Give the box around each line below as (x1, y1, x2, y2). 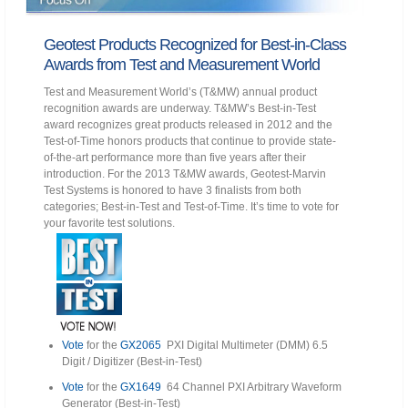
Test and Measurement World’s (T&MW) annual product (44, 86, 317, 99)
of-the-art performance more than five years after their (44, 151, 306, 165)
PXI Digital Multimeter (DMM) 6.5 (161, 339, 328, 352)
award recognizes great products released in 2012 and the (44, 118, 332, 132)
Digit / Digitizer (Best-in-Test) (62, 355, 202, 369)
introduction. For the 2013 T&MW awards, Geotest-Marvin (44, 168, 326, 181)
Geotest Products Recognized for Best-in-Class (44, 36, 346, 55)
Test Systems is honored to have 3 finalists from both (44, 184, 301, 198)
